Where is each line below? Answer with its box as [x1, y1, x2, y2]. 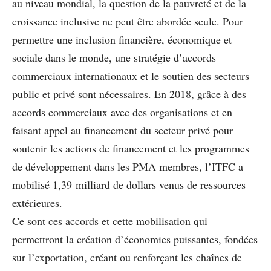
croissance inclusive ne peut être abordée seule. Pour [12, 13, 243, 28]
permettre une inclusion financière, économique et [12, 31, 232, 47]
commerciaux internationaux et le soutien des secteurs [12, 68, 249, 83]
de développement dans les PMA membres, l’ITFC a [12, 158, 243, 174]
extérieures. [12, 195, 62, 210]
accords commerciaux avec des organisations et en [12, 104, 232, 119]
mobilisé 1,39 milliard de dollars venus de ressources [12, 177, 246, 192]
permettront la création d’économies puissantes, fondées [12, 231, 258, 246]
